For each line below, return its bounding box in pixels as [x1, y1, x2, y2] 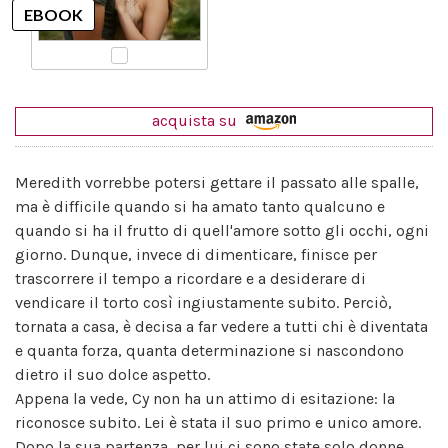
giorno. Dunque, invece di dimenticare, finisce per [15, 244, 377, 264]
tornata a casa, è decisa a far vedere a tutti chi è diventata [15, 316, 428, 336]
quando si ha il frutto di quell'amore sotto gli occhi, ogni [15, 220, 429, 240]
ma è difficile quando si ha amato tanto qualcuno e [15, 196, 385, 216]
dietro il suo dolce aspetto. [15, 364, 210, 384]
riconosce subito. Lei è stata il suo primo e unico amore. [15, 412, 421, 432]
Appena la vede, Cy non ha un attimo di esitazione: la [15, 388, 395, 408]
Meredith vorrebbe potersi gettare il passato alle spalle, [15, 172, 419, 192]
